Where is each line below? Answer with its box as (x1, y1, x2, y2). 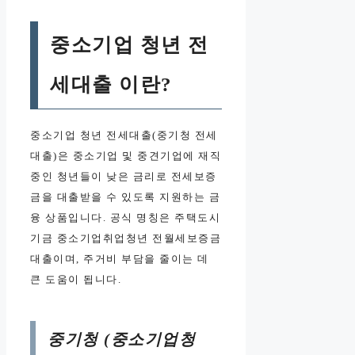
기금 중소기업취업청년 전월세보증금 (30, 231, 221, 244)
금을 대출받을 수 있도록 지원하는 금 (30, 190, 220, 203)
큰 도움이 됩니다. (30, 273, 121, 285)
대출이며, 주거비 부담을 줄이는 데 (30, 252, 209, 265)
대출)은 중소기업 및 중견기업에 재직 (30, 149, 221, 162)
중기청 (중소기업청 (48, 330, 196, 348)
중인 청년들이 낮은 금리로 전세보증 (30, 170, 217, 182)
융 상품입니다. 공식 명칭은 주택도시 (30, 211, 220, 223)
